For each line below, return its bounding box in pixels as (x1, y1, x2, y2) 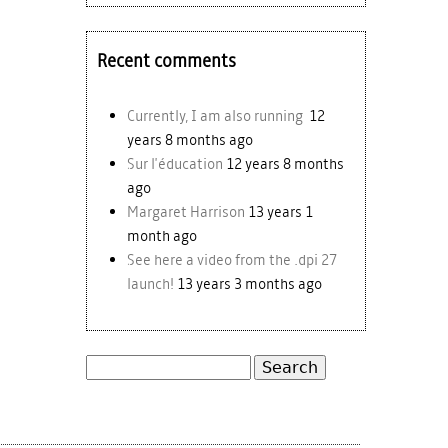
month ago (127, 226, 197, 245)
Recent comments (97, 50, 236, 72)
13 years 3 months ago (177, 274, 322, 293)
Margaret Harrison (127, 202, 245, 221)
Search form (86, 389, 202, 417)
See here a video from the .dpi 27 (127, 250, 337, 269)
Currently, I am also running (127, 106, 306, 125)
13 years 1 (248, 202, 313, 221)
